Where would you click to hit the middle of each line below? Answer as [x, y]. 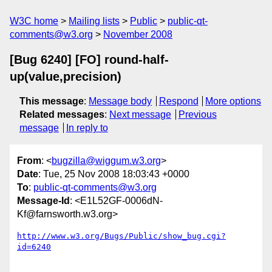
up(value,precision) [66, 76]
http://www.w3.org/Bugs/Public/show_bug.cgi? [121, 236]
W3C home [34, 21]
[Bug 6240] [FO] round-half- [89, 59]
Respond [178, 101]
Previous [197, 114]
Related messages [62, 114]
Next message [140, 114]
